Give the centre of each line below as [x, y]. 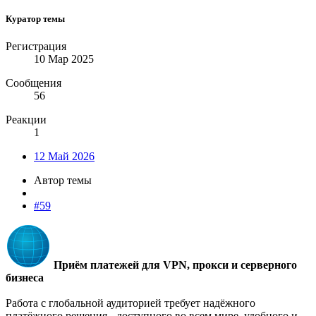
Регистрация [36, 46]
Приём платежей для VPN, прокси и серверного [175, 265]
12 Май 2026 [64, 156]
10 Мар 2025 [64, 59]
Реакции [26, 119]
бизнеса [25, 277]
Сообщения [34, 83]
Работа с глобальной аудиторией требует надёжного [130, 303]
